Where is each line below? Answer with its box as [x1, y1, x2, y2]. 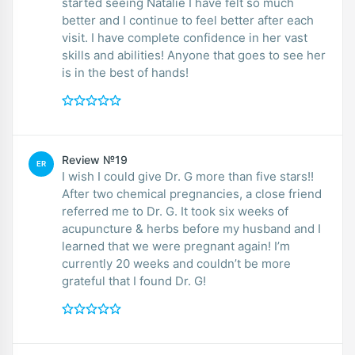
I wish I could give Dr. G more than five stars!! [62, 168, 314, 184]
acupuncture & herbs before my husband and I [62, 220, 321, 236]
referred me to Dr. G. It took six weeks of [62, 203, 288, 219]
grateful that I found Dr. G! [62, 273, 206, 288]
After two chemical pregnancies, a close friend [62, 185, 322, 201]
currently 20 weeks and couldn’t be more [62, 255, 291, 271]
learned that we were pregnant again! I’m [62, 238, 290, 254]
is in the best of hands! [62, 64, 189, 80]
